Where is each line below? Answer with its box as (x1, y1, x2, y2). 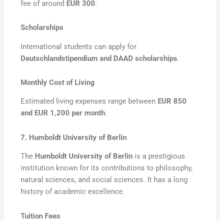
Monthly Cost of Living (21, 78, 95, 87)
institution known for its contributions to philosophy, (21, 164, 193, 173)
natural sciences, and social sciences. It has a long (21, 175, 188, 185)
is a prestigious (133, 152, 186, 161)
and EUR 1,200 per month (21, 109, 106, 118)
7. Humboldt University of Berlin (21, 133, 127, 142)
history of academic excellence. (21, 187, 125, 196)
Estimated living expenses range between (21, 97, 158, 106)
